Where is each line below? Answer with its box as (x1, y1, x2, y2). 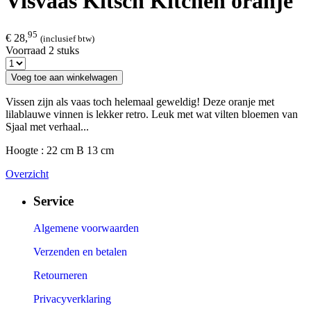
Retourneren (33, 269, 87, 281)
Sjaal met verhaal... (6, 121, 89, 133)
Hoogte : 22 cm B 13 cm (6, 144, 114, 157)
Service (33, 193, 74, 208)
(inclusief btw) (40, 33, 94, 44)
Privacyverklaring (33, 292, 111, 305)
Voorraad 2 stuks (6, 44, 79, 57)
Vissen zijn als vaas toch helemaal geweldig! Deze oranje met (6, 96, 274, 108)
